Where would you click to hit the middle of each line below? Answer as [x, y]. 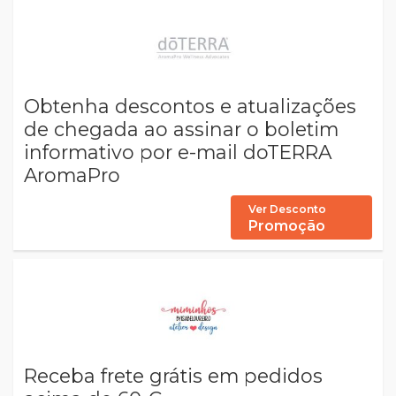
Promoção [287, 226]
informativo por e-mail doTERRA [178, 152]
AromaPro [72, 175]
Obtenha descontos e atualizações [190, 106]
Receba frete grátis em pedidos [173, 376]
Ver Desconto [287, 209]
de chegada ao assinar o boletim [181, 129]
